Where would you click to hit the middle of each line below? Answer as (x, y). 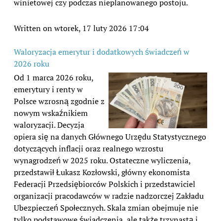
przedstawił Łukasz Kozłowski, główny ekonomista (102, 172)
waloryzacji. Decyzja (49, 125)
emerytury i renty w (48, 89)
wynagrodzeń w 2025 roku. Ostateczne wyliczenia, (102, 160)
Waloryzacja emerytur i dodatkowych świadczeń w (102, 52)
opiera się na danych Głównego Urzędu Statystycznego (110, 136)
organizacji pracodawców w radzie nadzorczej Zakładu (109, 196)
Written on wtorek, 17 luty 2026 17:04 (81, 28)
